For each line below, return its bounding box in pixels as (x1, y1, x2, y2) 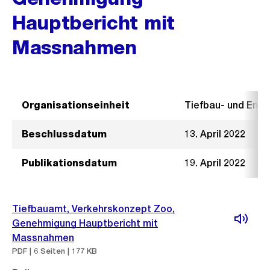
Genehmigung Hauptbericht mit (12, 218, 158, 229)
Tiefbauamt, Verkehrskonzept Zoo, (12, 203, 175, 215)
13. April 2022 (184, 128, 245, 140)
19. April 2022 (184, 157, 245, 169)
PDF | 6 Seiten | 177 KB (12, 246, 97, 256)
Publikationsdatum (22, 157, 117, 169)
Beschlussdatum (22, 128, 107, 140)
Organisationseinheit (22, 99, 130, 111)
